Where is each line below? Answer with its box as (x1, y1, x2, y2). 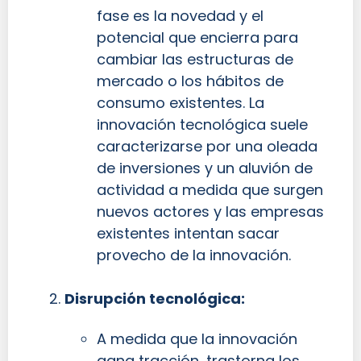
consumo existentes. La (97, 93, 264, 114)
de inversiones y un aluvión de (97, 158, 313, 179)
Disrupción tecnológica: (64, 288, 245, 309)
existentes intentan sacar (97, 223, 280, 244)
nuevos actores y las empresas (97, 201, 324, 222)
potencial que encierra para (97, 27, 298, 48)
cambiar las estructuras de (97, 49, 293, 70)
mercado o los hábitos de (97, 71, 284, 92)
